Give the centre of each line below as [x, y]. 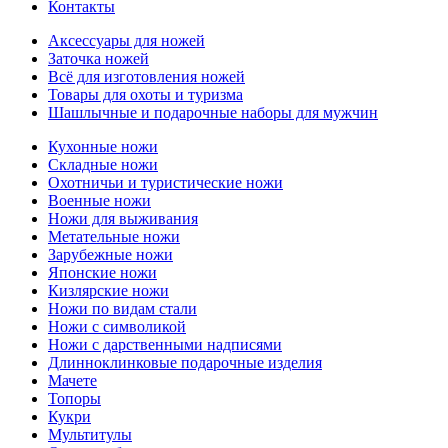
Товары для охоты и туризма [145, 95]
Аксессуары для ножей [126, 41]
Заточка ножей [98, 59]
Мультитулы [90, 435]
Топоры [74, 399]
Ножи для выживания [123, 219]
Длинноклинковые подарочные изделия [185, 363]
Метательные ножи [114, 237]
